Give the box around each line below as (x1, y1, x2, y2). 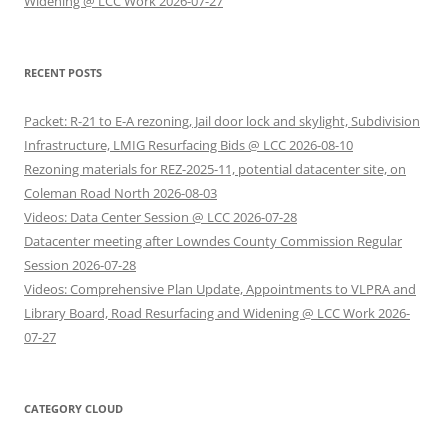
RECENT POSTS (24, 65, 102, 80)
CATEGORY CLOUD (24, 401, 123, 416)
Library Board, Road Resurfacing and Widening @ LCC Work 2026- (24, 304, 410, 322)
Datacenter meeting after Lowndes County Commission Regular (24, 232, 402, 250)
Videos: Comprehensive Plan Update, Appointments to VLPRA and (24, 280, 416, 298)
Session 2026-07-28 (24, 256, 136, 274)
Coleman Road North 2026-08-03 (24, 184, 217, 202)
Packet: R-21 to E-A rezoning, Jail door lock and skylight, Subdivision (24, 112, 420, 130)
